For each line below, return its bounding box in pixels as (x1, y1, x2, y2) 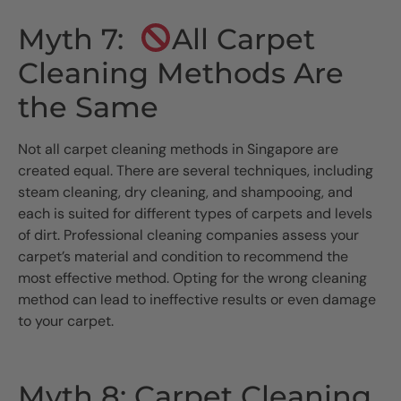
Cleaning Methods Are (18, 55, 344, 90)
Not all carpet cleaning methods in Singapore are (18, 139, 338, 158)
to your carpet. (18, 311, 114, 330)
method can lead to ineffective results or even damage (18, 289, 376, 309)
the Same (18, 89, 158, 124)
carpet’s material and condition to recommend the (18, 246, 348, 266)
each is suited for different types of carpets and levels (18, 203, 372, 223)
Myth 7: (18, 21, 140, 56)
